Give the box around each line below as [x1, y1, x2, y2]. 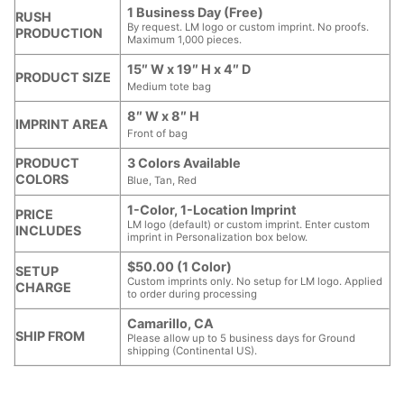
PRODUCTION [15, 25, 103, 41]
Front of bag [127, 127, 188, 141]
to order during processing [127, 288, 258, 301]
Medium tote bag [127, 80, 212, 94]
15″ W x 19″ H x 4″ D [127, 61, 252, 78]
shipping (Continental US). [127, 344, 258, 358]
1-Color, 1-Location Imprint [127, 202, 298, 218]
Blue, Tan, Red [127, 174, 197, 188]
